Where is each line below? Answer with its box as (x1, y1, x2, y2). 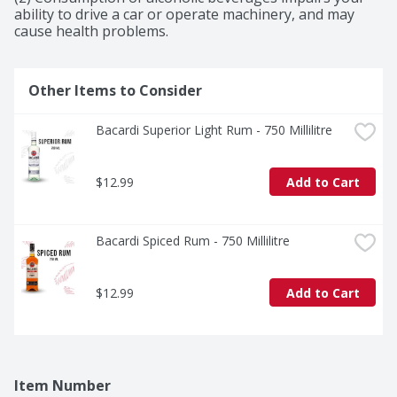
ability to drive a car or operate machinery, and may (14, 4, 354, 25)
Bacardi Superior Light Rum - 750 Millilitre (96, 121, 332, 139)
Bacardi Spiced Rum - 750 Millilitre (96, 232, 290, 250)
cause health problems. (14, 21, 168, 42)
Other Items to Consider (28, 81, 202, 101)
